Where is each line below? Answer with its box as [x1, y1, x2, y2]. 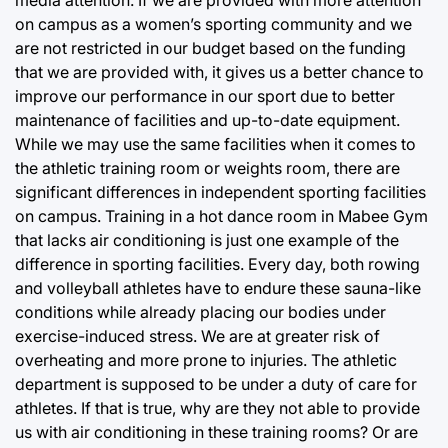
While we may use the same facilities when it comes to [15, 134, 416, 155]
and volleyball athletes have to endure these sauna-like [15, 278, 421, 299]
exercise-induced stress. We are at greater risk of [15, 326, 380, 347]
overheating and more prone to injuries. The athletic [15, 350, 397, 371]
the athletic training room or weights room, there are [15, 158, 400, 179]
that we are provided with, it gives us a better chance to [15, 62, 424, 83]
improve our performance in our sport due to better [15, 86, 395, 107]
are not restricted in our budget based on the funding [15, 38, 406, 59]
